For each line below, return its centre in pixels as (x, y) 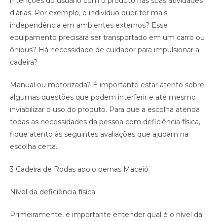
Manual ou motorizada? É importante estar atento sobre (107, 85)
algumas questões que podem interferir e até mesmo (103, 97)
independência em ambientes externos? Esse (89, 25)
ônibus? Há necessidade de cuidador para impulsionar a (105, 50)
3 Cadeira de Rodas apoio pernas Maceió (79, 169)
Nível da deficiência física (53, 192)
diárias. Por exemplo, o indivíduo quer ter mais (89, 13)
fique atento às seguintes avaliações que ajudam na (99, 134)
